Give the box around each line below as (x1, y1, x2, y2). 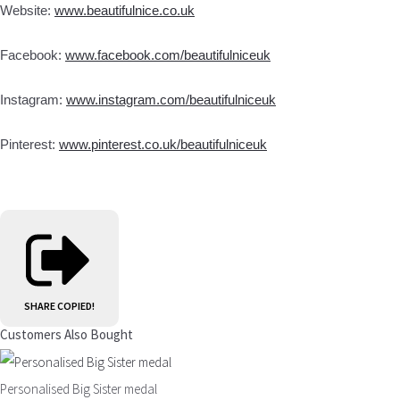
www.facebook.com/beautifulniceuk (65, 47, 271, 63)
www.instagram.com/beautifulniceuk (66, 92, 276, 108)
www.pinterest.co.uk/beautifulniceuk (59, 137, 267, 153)
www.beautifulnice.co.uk (54, 3, 195, 19)
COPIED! (57, 298, 95, 312)
